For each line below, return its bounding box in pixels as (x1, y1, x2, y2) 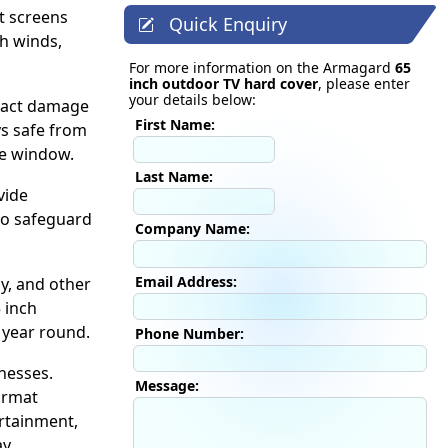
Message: (135, 375, 199, 395)
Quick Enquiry (169, 12, 288, 36)
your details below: (129, 90, 256, 109)
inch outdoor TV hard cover (129, 74, 318, 93)
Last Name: (135, 167, 213, 187)
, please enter (318, 74, 410, 93)
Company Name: (135, 219, 250, 239)
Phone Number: (135, 323, 244, 343)
